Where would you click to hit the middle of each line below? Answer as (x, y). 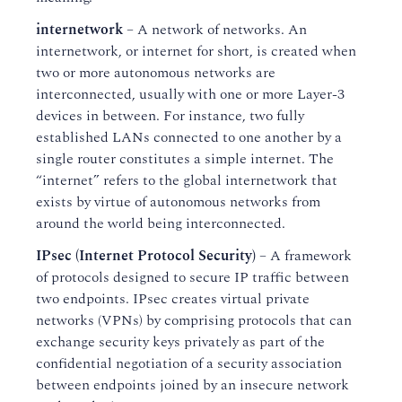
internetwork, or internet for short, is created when (196, 51)
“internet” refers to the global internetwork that (187, 180)
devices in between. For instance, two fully (170, 116)
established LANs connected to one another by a (189, 137)
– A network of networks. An (215, 30)
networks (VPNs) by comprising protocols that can (194, 320)
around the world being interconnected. (161, 223)
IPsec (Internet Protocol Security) (146, 256)
